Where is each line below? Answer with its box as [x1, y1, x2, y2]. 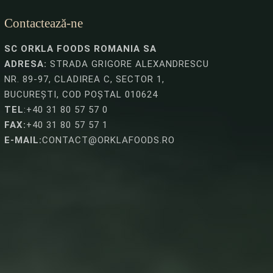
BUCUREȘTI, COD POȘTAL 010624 [4, 88, 158, 100]
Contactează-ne [4, 15, 83, 30]
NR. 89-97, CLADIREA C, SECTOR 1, [4, 73, 165, 85]
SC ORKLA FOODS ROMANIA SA [4, 43, 157, 54]
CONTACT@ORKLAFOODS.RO [42, 134, 175, 146]
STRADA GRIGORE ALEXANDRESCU [47, 58, 209, 69]
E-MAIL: [4, 134, 42, 146]
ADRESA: [4, 58, 47, 69]
